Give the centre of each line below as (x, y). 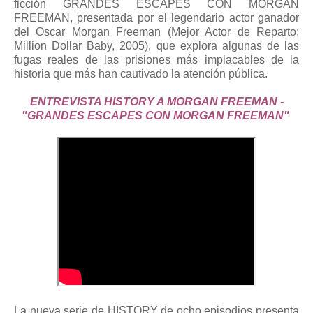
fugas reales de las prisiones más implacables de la (156, 60)
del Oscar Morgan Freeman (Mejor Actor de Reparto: (156, 32)
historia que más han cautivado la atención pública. (141, 74)
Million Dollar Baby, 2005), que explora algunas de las (156, 46)
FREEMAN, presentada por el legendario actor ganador (156, 18)
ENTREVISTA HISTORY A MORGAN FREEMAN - (156, 102)
